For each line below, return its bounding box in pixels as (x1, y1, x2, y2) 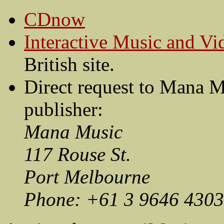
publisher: (24, 98, 103, 120)
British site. (24, 53, 114, 75)
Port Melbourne (24, 166, 150, 188)
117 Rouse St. (24, 143, 131, 165)
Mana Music (24, 121, 122, 143)
